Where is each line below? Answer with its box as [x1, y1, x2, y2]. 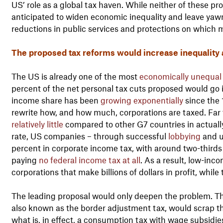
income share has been [11, 95, 101, 105]
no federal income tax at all [38, 154, 140, 165]
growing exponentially [100, 95, 183, 105]
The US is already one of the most [11, 71, 139, 81]
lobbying [168, 130, 201, 141]
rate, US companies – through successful [11, 130, 168, 141]
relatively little [11, 118, 63, 129]
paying [11, 154, 39, 165]
